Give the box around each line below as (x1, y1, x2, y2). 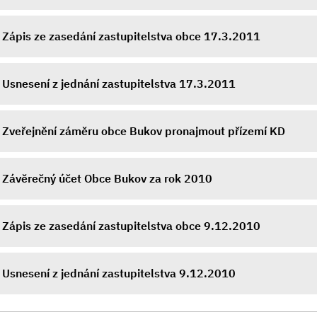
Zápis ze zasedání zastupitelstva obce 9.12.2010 (2, 219, 260, 233)
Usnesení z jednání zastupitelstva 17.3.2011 (2, 76, 236, 91)
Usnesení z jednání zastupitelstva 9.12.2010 (2, 266, 236, 280)
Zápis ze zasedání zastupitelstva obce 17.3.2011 (2, 29, 260, 43)
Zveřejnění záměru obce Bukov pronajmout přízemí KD (2, 124, 285, 138)
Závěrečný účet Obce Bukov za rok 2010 (2, 171, 212, 185)
